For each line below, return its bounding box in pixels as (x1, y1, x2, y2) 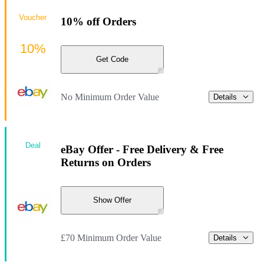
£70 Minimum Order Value (61, 232, 161, 243)
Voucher (19, 12, 47, 22)
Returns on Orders (61, 156, 151, 169)
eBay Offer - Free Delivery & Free (61, 143, 223, 156)
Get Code (96, 55, 128, 64)
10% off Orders (61, 15, 136, 28)
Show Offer (93, 196, 131, 205)
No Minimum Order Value (61, 91, 159, 102)
